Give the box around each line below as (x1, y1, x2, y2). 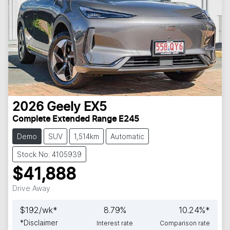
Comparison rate (159, 219, 210, 227)
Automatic (110, 131, 144, 141)
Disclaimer (24, 218, 58, 227)
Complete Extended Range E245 (12, 114, 139, 123)
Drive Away (12, 183, 50, 193)
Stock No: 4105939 (17, 149, 82, 159)
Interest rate (97, 219, 133, 227)
